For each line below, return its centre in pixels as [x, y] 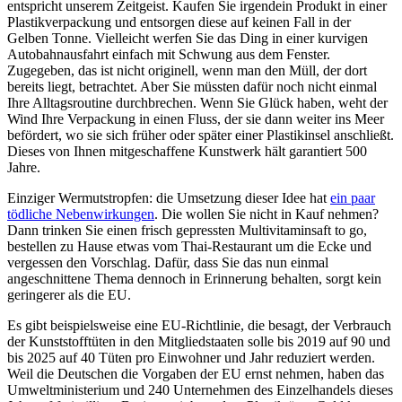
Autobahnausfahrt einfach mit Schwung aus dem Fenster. [169, 55]
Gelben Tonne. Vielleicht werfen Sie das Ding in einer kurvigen [188, 39]
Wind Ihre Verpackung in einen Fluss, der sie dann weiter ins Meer [196, 119]
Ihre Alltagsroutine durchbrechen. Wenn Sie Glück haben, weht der [197, 103]
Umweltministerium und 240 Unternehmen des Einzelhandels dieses [200, 390]
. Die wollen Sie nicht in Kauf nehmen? [267, 214]
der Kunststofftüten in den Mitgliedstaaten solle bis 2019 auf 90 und [199, 342]
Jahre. [24, 168]
